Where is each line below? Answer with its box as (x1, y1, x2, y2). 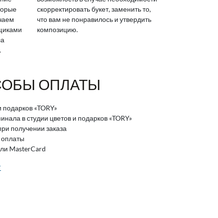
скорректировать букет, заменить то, (37, 5, 151, 14)
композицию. (37, 25, 78, 34)
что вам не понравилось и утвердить (37, 15, 151, 24)
